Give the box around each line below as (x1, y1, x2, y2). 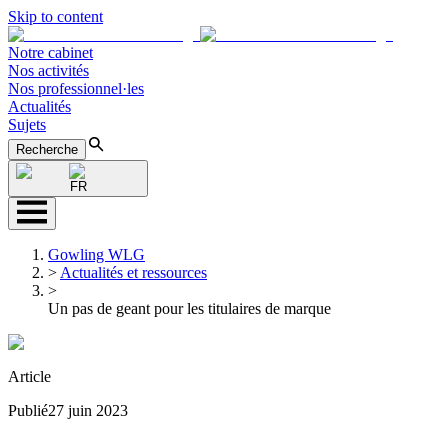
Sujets (8, 116, 46, 133)
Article (8, 368, 51, 385)
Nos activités (8, 62, 89, 79)
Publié (8, 402, 48, 419)
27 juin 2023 (48, 402, 128, 419)
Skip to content (8, 8, 103, 25)
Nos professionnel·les (8, 80, 144, 97)
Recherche (16, 142, 78, 157)
